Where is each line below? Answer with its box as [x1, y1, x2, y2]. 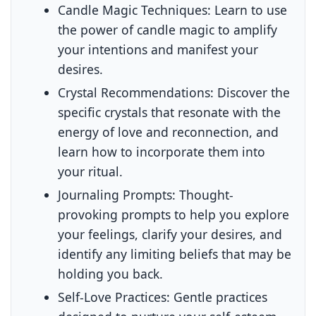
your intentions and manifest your [58, 40, 259, 58]
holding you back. [58, 265, 164, 282]
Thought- [176, 186, 234, 203]
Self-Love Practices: [58, 288, 171, 305]
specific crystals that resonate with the [58, 103, 281, 121]
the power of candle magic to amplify [58, 20, 278, 38]
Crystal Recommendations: [58, 83, 214, 101]
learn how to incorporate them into [58, 142, 266, 160]
